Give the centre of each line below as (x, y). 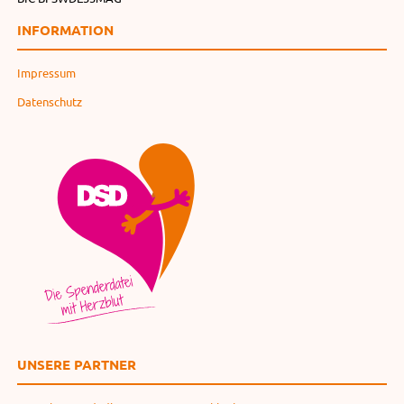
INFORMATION (65, 30)
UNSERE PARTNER (76, 364)
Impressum (46, 73)
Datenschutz (49, 102)
